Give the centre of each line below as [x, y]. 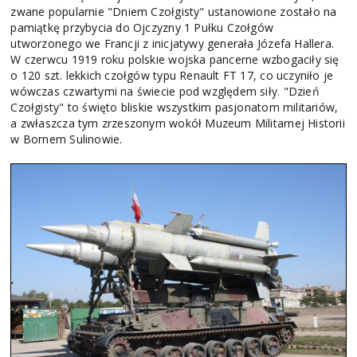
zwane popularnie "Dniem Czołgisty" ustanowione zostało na [174, 12]
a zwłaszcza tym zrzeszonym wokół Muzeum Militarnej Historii [178, 124]
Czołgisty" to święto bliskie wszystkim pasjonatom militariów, [175, 108]
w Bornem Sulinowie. [67, 139]
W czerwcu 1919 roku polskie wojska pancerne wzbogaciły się [175, 60]
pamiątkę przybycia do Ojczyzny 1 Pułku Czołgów [142, 28]
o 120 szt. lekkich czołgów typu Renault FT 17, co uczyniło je [172, 76]
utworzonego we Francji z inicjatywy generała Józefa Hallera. [173, 44]
